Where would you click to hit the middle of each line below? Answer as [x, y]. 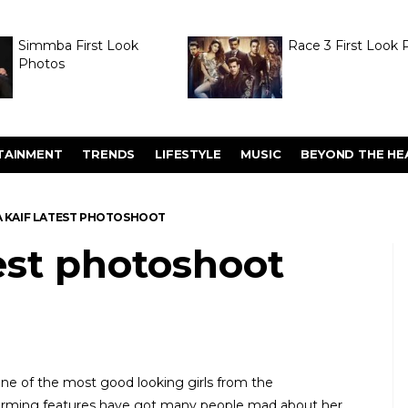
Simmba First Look [78, 46]
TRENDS [109, 154]
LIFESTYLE [188, 154]
